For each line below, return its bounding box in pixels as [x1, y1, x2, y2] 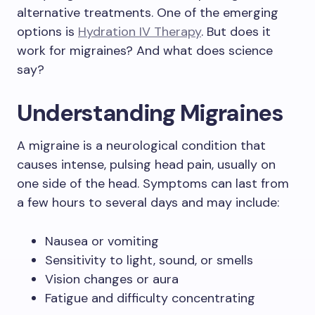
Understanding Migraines [17, 98, 283, 128]
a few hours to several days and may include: [17, 194, 279, 211]
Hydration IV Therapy [78, 23, 201, 40]
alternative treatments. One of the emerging [17, 4, 278, 21]
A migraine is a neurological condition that [17, 137, 266, 154]
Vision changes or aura [45, 271, 179, 288]
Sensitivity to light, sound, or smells [45, 252, 253, 269]
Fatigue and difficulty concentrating [45, 290, 255, 307]
